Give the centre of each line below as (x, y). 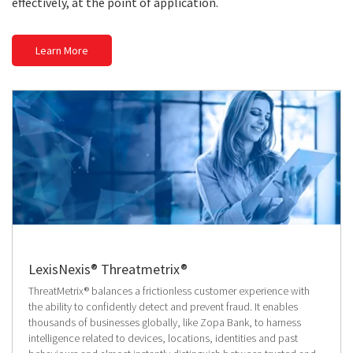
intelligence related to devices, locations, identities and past (163, 338)
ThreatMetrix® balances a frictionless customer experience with (169, 291)
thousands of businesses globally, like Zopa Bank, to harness (165, 323)
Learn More (62, 51)
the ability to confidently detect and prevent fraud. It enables (163, 307)
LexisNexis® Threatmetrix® (108, 269)
